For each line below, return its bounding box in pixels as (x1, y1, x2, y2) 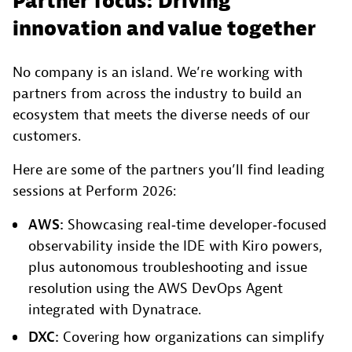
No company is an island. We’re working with (13, 64, 302, 82)
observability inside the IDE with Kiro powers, (28, 237, 322, 256)
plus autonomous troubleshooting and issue (28, 258, 307, 277)
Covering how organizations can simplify (59, 328, 324, 347)
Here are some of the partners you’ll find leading (13, 161, 324, 180)
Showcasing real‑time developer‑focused (64, 216, 327, 235)
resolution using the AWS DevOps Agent (28, 280, 283, 299)
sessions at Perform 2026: (13, 182, 177, 201)
